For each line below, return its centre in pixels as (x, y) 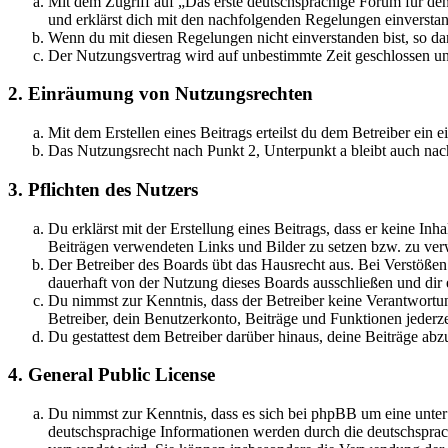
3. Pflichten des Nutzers (103, 189)
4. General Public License (111, 375)
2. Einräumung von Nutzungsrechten (160, 94)
